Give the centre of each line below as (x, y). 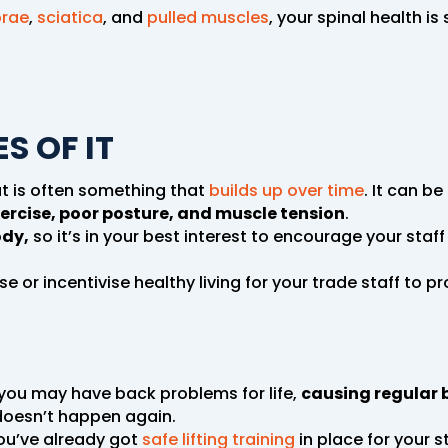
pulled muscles (208, 17)
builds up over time (286, 190)
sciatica (70, 17)
